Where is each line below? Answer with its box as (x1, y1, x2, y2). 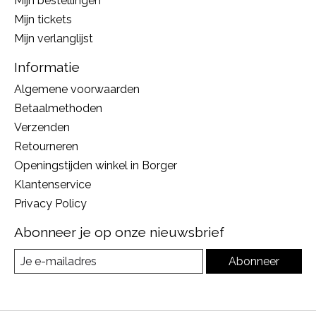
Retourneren (14, 139, 78, 153)
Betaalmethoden (14, 101, 102, 115)
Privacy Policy (14, 196, 87, 210)
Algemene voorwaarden (14, 82, 140, 96)
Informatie (14, 59, 80, 75)
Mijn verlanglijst (14, 32, 93, 46)
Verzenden (14, 120, 70, 134)
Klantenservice (14, 177, 91, 191)
